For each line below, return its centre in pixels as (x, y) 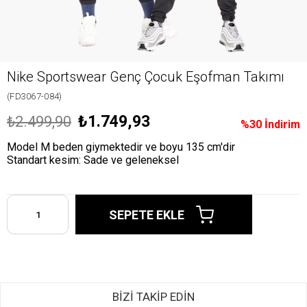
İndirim (281, 124)
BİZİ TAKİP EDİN (153, 297)
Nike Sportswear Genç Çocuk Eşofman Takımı (146, 77)
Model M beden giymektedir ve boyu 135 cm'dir (121, 147)
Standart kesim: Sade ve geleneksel (93, 160)
